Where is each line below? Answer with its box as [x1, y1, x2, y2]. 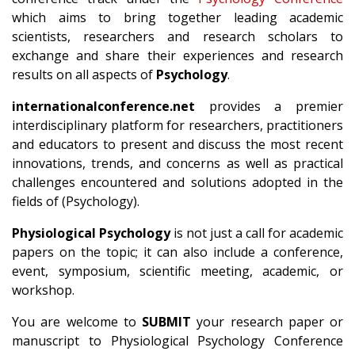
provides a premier [195, 97, 343, 115]
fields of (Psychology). [12, 193, 139, 210]
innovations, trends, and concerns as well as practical [12, 155, 343, 172]
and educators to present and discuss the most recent [12, 136, 343, 153]
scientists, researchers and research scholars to [12, 28, 343, 45]
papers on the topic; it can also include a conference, [12, 243, 343, 261]
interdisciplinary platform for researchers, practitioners [12, 116, 343, 134]
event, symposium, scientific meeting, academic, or [12, 262, 343, 280]
